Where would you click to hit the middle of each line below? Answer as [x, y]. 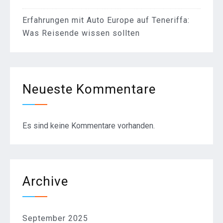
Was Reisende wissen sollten [81, 33]
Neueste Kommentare [89, 89]
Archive [45, 181]
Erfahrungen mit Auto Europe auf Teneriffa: [106, 20]
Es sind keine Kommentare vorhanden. [89, 126]
